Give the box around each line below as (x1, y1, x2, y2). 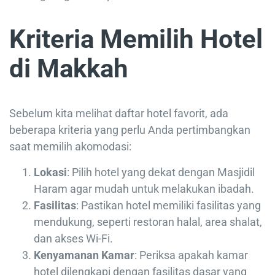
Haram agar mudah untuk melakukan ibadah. (34, 182, 254, 196)
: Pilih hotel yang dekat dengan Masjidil (67, 166, 255, 179)
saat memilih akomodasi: (9, 140, 131, 153)
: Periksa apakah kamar (134, 249, 248, 262)
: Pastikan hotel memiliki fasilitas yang (76, 199, 261, 212)
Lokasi (34, 166, 67, 179)
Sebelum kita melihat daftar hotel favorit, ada (9, 107, 228, 120)
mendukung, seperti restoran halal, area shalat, (34, 215, 262, 229)
